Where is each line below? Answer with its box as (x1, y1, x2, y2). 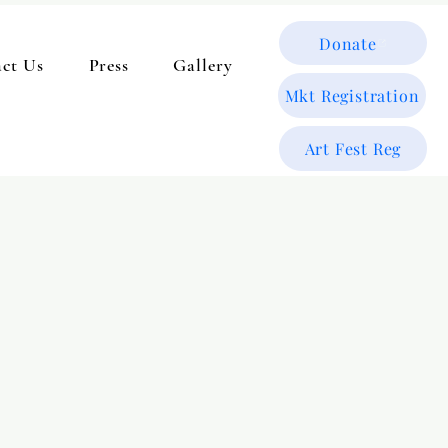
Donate (319, 32, 377, 54)
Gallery (173, 53, 233, 76)
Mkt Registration (284, 85, 420, 106)
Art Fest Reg (304, 138, 402, 159)
